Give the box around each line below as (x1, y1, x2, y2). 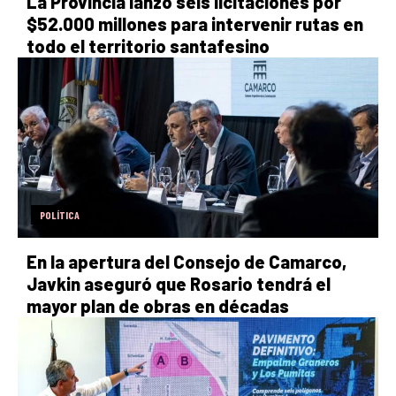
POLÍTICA (40, 208, 80, 221)
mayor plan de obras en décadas (27, 294, 289, 316)
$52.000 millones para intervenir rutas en (27, 12, 363, 34)
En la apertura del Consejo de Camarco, (27, 250, 346, 272)
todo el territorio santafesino (27, 34, 270, 57)
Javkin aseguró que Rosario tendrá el (27, 272, 331, 294)
